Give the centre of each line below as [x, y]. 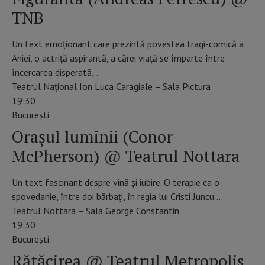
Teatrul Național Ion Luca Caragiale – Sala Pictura [111, 86]
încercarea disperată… [55, 72]
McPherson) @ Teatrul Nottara [126, 156]
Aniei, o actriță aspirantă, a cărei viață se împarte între [118, 58]
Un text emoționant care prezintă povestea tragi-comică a [128, 43]
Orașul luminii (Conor [92, 136]
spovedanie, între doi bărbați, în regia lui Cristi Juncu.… [117, 196]
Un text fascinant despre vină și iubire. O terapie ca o [116, 182]
